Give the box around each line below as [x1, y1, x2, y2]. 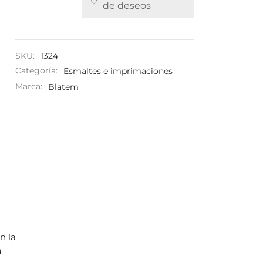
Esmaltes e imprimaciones [63, 65, 173, 76]
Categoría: [15, 65, 60, 76]
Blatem [48, 81, 79, 92]
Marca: [15, 81, 45, 92]
